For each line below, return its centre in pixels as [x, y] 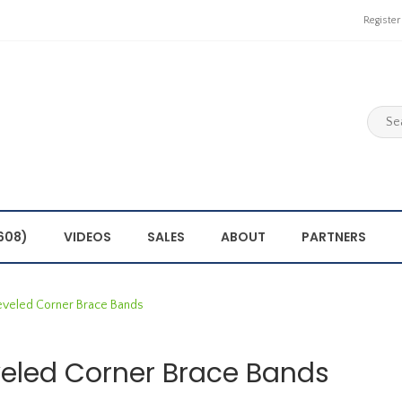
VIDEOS [87, 237]
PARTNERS [334, 237]
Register [382, 20]
